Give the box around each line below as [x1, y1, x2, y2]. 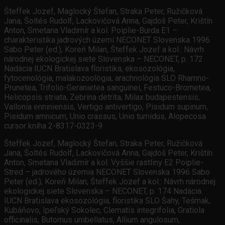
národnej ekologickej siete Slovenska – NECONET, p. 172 [4, 54, 203, 64]
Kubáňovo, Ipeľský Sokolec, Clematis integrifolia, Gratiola [4, 205, 204, 215]
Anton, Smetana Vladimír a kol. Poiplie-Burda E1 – [4, 26, 177, 36]
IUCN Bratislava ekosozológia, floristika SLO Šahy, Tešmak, [4, 196, 210, 206]
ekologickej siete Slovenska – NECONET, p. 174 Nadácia [4, 186, 201, 196]
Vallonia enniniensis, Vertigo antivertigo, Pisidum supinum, [4, 102, 208, 112]
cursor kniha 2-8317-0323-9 [4, 121, 102, 131]
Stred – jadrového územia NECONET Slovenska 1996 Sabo [4, 167, 210, 177]
